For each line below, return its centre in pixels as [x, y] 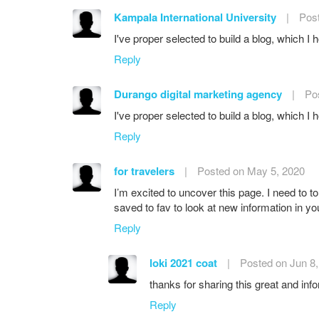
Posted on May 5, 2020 [251, 170]
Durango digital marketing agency [198, 94]
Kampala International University [195, 17]
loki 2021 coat [183, 262]
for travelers [144, 171]
